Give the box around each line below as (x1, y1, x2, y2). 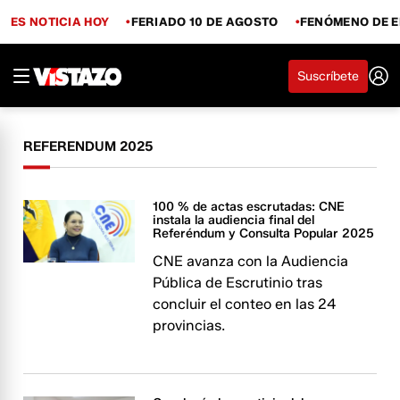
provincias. (153, 317, 226, 334)
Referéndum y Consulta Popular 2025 (153, 226, 375, 241)
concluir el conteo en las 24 (153, 296, 337, 312)
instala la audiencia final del (153, 212, 315, 228)
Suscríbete (297, 68, 359, 84)
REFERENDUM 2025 (23, 138, 154, 154)
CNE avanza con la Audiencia (153, 253, 349, 270)
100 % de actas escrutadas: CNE (153, 199, 346, 214)
